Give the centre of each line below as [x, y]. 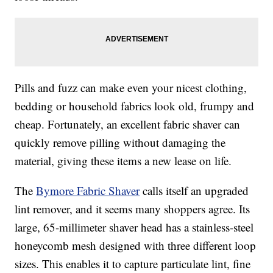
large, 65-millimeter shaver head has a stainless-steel [134, 227]
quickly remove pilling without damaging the [120, 143]
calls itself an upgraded [194, 191]
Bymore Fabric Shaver [88, 191]
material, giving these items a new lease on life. [123, 161]
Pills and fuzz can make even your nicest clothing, [131, 88]
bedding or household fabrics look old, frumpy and [135, 106]
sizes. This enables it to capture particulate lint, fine [133, 264]
